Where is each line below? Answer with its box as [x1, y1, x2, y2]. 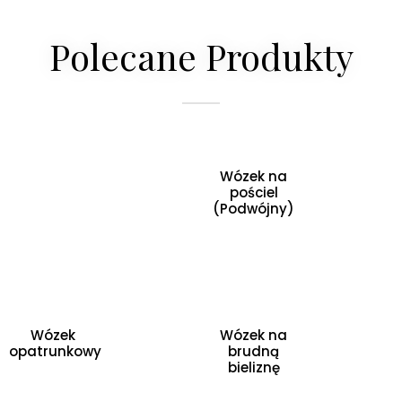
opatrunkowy [9, 342, 101, 362]
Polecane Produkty [48, 32, 354, 81]
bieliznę [227, 358, 280, 378]
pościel [229, 182, 278, 202]
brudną [228, 342, 280, 362]
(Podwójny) [213, 198, 295, 218]
